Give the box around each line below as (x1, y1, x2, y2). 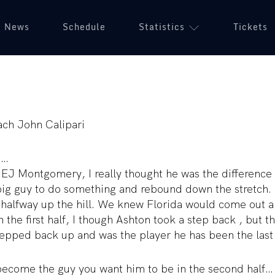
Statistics (139, 20, 185, 34)
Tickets (233, 20, 268, 34)
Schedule (63, 20, 106, 34)
